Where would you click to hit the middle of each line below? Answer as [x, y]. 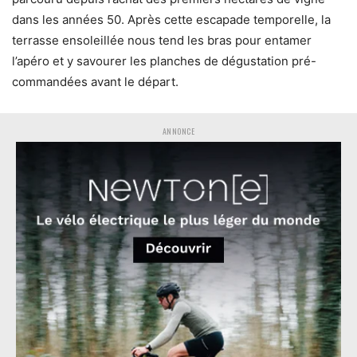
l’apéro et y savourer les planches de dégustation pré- [164, 61]
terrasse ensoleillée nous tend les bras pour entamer [162, 40]
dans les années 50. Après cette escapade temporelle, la [171, 19]
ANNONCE [178, 131]
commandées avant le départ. [95, 81]
